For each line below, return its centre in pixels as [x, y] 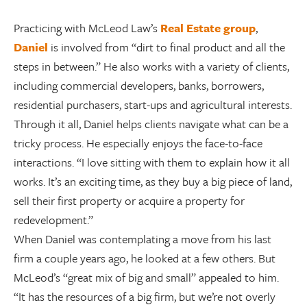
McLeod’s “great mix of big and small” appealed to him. [146, 277]
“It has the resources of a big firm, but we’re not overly [145, 296]
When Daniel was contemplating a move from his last [143, 239]
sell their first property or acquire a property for [129, 200]
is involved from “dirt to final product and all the [167, 47]
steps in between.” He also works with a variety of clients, [151, 66]
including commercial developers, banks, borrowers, [139, 85]
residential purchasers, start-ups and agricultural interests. [153, 105]
